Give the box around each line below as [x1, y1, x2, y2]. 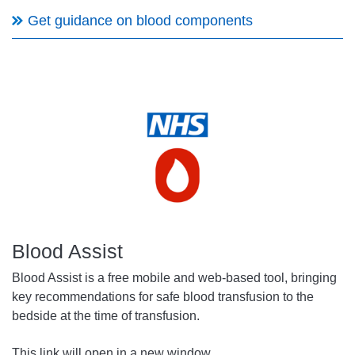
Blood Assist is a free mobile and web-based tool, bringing [12, 271, 337, 285]
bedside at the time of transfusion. [12, 309, 200, 323]
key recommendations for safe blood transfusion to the [12, 290, 314, 304]
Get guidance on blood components [28, 13, 253, 29]
